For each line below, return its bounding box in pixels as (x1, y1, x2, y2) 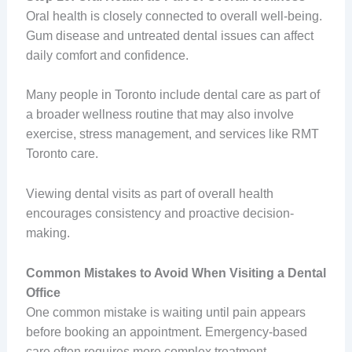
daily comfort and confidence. (25, 48, 189, 62)
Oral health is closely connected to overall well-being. (25, 9, 322, 23)
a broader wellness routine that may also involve (25, 108, 294, 122)
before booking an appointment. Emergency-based (25, 324, 307, 339)
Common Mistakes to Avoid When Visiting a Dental (25, 266, 326, 280)
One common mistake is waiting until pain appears (25, 305, 306, 319)
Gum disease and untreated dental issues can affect (25, 28, 313, 42)
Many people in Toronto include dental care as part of (25, 88, 320, 102)
